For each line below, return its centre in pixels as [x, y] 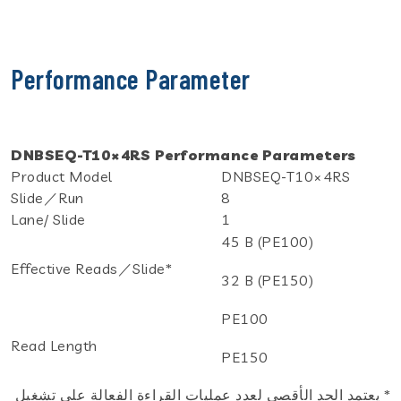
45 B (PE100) [267, 241]
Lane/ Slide [48, 219]
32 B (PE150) [267, 280]
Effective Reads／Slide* [91, 268]
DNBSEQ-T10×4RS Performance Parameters [183, 154]
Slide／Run [47, 197]
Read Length [54, 345]
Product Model [62, 176]
